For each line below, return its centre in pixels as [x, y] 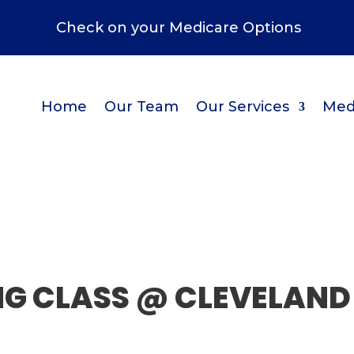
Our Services [242, 106]
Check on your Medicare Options [177, 28]
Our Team [141, 106]
